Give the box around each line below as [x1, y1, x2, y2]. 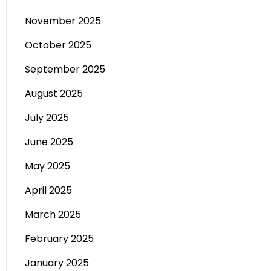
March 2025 [25, 207, 81, 221]
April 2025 [25, 183, 72, 197]
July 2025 [25, 111, 69, 125]
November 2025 [25, 14, 101, 28]
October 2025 [25, 38, 91, 52]
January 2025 [25, 256, 89, 270]
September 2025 [25, 62, 105, 76]
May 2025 [25, 159, 70, 173]
